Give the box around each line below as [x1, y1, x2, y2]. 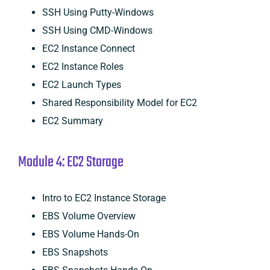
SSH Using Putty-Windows [42, 6, 154, 18]
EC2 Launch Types [42, 78, 121, 90]
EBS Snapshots [42, 246, 108, 258]
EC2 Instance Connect [42, 42, 135, 54]
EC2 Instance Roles [42, 60, 124, 72]
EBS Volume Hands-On [42, 228, 139, 240]
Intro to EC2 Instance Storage [42, 192, 166, 204]
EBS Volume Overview [42, 210, 136, 222]
